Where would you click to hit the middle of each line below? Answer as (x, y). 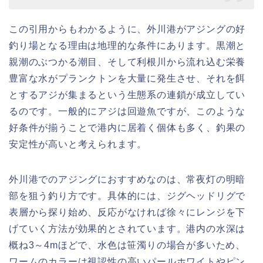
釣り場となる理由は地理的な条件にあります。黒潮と (127, 46)
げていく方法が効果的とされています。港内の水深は (127, 229)
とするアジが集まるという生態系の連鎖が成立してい (127, 95)
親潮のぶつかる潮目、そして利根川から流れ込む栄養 (127, 62)
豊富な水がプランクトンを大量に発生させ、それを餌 (127, 79)
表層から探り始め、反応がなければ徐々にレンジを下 (127, 213)
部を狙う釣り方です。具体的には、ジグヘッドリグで (127, 196)
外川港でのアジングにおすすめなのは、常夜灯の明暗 (127, 180)
